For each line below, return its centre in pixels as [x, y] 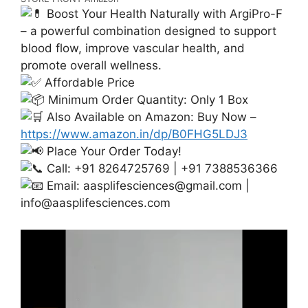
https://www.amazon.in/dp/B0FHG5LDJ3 [134, 134]
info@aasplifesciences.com [96, 203]
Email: [63, 186]
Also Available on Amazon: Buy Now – [150, 117]
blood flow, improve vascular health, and [133, 48]
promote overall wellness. [91, 66]
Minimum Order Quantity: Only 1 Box [146, 100]
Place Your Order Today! [112, 152]
